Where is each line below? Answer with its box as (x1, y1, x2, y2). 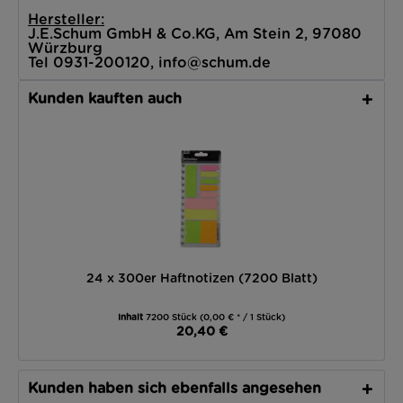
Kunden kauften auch (28, 92, 182, 106)
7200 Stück (146, 313, 200, 322)
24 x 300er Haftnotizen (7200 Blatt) (85, 273, 318, 285)
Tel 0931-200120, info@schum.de (28, 56, 271, 70)
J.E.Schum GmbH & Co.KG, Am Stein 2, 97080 (28, 27, 362, 41)
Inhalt (118, 313, 146, 322)
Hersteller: (28, 13, 104, 27)
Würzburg (28, 41, 103, 56)
